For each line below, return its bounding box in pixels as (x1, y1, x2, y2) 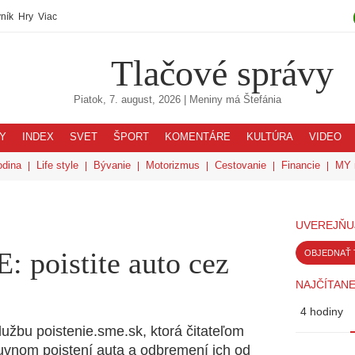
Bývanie (94, 159, 131, 171)
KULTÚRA (246, 132, 293, 143)
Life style (36, 159, 78, 171)
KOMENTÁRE (165, 132, 231, 143)
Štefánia (243, 94, 281, 105)
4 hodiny (300, 305, 343, 318)
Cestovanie (215, 159, 266, 171)
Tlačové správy (111, 52, 334, 94)
